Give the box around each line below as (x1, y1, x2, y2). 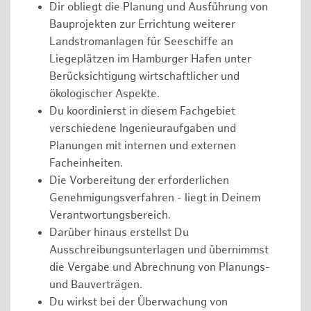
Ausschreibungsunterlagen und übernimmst (49, 244, 269, 258)
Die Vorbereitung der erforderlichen (49, 174, 229, 188)
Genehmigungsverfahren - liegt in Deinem (49, 192, 260, 205)
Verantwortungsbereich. (49, 209, 171, 223)
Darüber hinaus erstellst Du (49, 226, 189, 240)
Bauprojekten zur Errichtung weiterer (49, 18, 235, 32)
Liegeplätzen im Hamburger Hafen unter (49, 53, 251, 67)
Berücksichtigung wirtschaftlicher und (49, 70, 239, 84)
